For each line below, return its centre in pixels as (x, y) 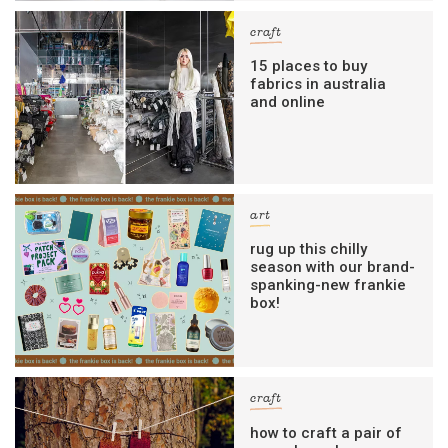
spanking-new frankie (328, 285)
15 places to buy (309, 65)
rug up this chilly (309, 249)
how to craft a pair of (326, 432)
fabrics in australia (318, 83)
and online (288, 101)
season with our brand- (333, 267)
